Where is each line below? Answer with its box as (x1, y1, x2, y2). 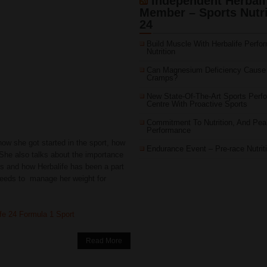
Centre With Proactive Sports (147, 100, 247, 108)
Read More (86, 237, 122, 245)
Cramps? (147, 73, 178, 82)
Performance (147, 126, 191, 135)
